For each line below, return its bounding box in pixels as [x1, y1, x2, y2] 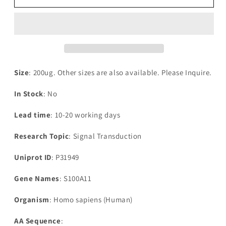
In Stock [14, 89, 43, 99]
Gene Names [14, 174, 60, 184]
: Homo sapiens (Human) [49, 195, 133, 205]
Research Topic [14, 131, 69, 141]
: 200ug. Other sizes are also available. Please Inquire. [29, 68, 212, 78]
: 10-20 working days [50, 110, 121, 120]
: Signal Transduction [69, 131, 142, 141]
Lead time [14, 110, 51, 120]
